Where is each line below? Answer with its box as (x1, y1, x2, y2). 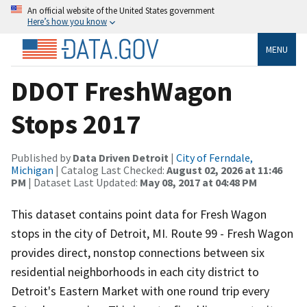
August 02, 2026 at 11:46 (167, 162, 282, 177)
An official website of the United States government (27, 5, 214, 16)
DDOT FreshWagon (11, 73, 232, 108)
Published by (11, 150, 73, 164)
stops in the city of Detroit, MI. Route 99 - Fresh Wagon (11, 225, 293, 241)
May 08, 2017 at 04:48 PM (140, 175, 257, 189)
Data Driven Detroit (73, 150, 169, 164)
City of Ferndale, (176, 150, 253, 164)
